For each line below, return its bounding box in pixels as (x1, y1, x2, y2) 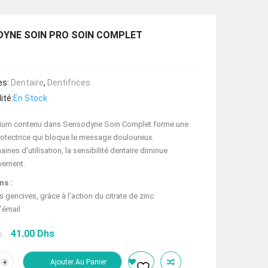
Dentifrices (47, 78, 90, 88)
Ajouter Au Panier (50, 258, 106, 267)
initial (4, 250, 29, 262)
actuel (60, 250, 88, 262)
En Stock (13, 93, 47, 103)
